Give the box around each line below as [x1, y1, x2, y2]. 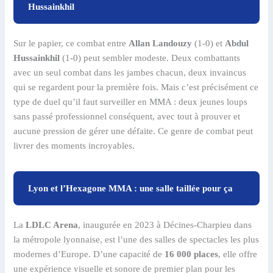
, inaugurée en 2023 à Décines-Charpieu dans [78, 220, 252, 230]
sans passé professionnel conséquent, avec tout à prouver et [13, 112, 241, 121]
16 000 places [165, 249, 219, 259]
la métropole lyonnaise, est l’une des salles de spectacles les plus [13, 235, 260, 244]
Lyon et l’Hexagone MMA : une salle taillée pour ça [28, 183, 233, 193]
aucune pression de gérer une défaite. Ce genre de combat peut [13, 126, 253, 136]
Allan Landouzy [129, 38, 193, 48]
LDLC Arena [26, 220, 79, 230]
